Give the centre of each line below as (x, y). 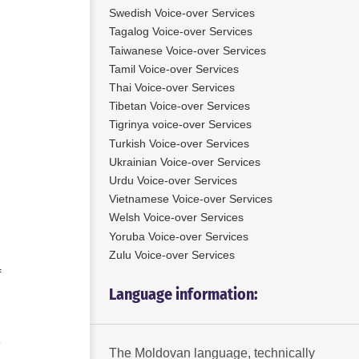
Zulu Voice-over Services (172, 254)
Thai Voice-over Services (172, 87)
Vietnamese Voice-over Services (191, 199)
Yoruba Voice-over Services (179, 236)
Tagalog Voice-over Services (181, 32)
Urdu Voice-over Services (173, 180)
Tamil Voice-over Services (174, 69)
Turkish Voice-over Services (179, 143)
